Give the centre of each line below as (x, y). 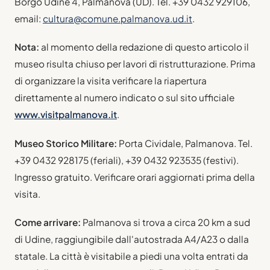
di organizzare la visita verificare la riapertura (111, 81)
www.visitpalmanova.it (66, 115)
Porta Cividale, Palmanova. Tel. (185, 143)
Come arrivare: (48, 222)
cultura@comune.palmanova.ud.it (118, 19)
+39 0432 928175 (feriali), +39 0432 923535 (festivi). (127, 160)
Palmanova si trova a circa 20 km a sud (165, 222)
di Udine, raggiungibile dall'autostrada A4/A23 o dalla (132, 239)
